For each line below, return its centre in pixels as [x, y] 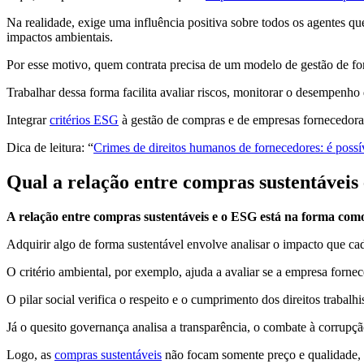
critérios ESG [84, 120]
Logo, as [30, 355]
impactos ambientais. [60, 37]
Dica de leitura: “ [50, 148]
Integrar [28, 120]
